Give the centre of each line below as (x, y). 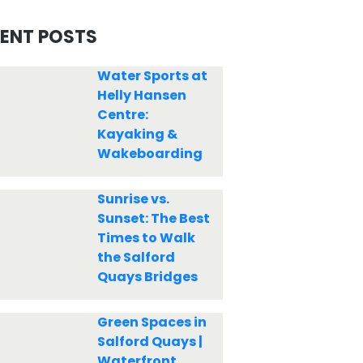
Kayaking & (137, 134)
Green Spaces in (152, 322)
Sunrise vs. (133, 199)
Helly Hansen (141, 95)
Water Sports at (152, 76)
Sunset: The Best (153, 218)
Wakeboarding (149, 154)
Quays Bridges (147, 277)
